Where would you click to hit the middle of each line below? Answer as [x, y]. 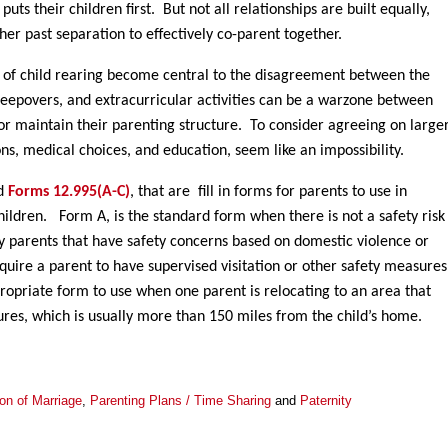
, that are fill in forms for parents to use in [268, 191]
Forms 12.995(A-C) [69, 191]
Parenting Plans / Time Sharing [180, 401]
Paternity [326, 401]
